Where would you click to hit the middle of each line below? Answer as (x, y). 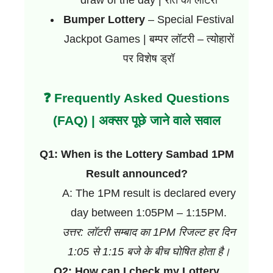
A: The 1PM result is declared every (149, 193)
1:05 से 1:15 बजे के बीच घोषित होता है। (149, 251)
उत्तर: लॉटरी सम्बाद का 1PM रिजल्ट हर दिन (149, 232)
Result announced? (136, 173)
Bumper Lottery (104, 19)
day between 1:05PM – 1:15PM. (149, 212)
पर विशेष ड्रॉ (149, 58)
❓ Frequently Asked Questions (136, 97)
